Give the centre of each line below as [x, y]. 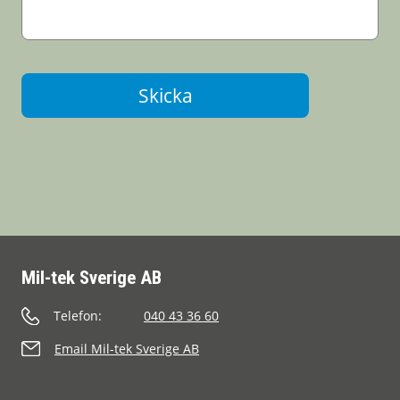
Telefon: [78, 316]
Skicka [165, 95]
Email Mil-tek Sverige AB [127, 349]
